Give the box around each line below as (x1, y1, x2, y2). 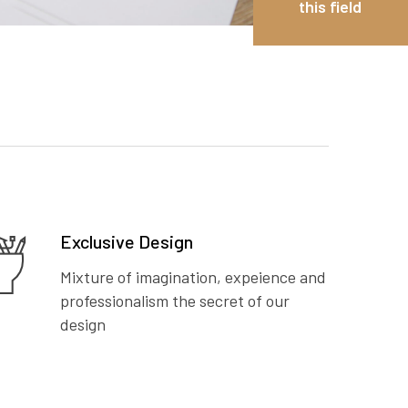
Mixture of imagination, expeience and (60, 267, 326, 288)
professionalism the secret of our (60, 291, 290, 311)
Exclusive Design (60, 230, 193, 253)
